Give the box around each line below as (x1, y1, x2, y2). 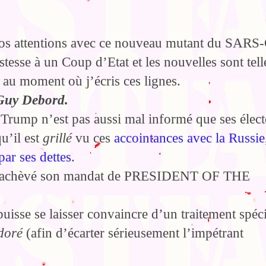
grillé (43, 130, 72, 145)
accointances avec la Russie (114, 130, 265, 145)
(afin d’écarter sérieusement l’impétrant (23, 225, 243, 240)
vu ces (72, 130, 114, 145)
